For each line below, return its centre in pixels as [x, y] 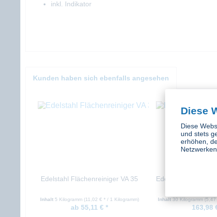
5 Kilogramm [69, 199]
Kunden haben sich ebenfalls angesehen [101, 78]
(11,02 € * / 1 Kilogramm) [111, 199]
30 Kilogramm [188, 199]
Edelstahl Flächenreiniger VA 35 [90, 179]
